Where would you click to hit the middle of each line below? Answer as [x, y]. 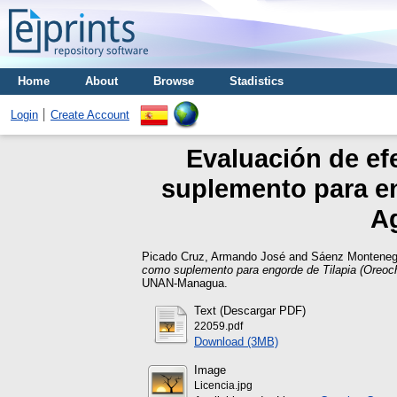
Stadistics [257, 81]
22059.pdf [218, 326]
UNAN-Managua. [185, 283]
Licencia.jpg [223, 385]
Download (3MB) [236, 341]
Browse [174, 81]
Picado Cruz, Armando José [214, 256]
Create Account [90, 115]
